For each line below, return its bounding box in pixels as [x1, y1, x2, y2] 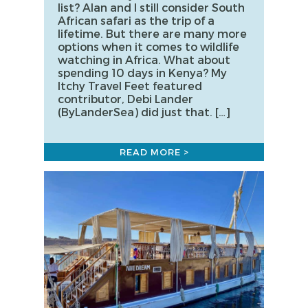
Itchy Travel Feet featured [58, 78, 202, 92]
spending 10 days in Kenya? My [58, 65, 227, 79]
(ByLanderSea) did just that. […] [58, 104, 230, 118]
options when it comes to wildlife [58, 39, 239, 53]
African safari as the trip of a [58, 13, 214, 27]
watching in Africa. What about [58, 52, 230, 66]
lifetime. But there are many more [58, 26, 247, 40]
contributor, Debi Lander [58, 91, 193, 105]
